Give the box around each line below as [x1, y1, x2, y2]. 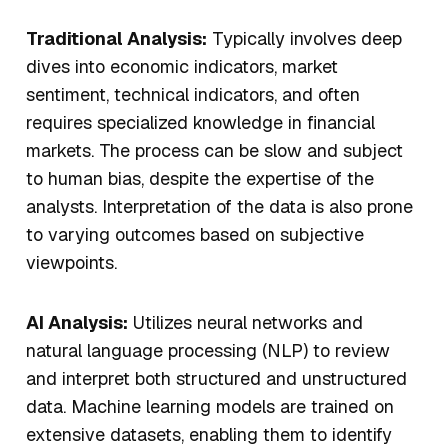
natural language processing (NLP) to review [26, 339, 390, 363]
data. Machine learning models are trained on [26, 395, 394, 419]
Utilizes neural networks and [128, 311, 363, 335]
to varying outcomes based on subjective [26, 223, 364, 247]
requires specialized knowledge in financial [26, 111, 375, 135]
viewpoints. [26, 251, 122, 275]
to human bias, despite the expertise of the [26, 167, 374, 191]
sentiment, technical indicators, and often [26, 83, 360, 107]
